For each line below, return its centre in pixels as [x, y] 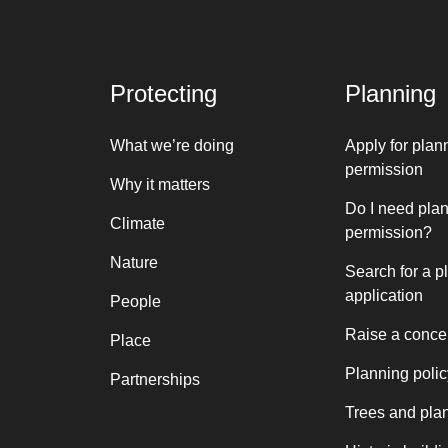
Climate [137, 223]
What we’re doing [171, 145]
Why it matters [159, 184]
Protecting [163, 93]
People [135, 301]
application [383, 295]
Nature [133, 262]
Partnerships [154, 379]
